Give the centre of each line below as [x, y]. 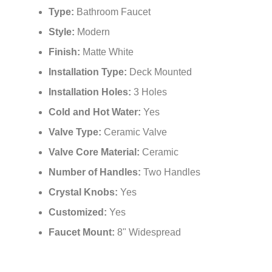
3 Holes [150, 92]
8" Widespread [149, 233]
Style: [63, 32]
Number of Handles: [96, 172]
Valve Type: [76, 132]
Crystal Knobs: [84, 192]
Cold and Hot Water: [96, 112]
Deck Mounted [161, 72]
